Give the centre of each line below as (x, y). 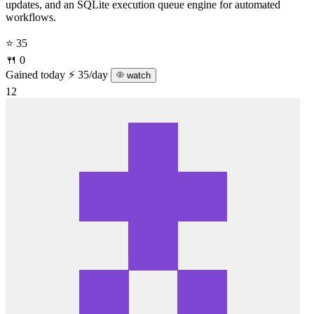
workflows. (31, 17)
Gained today (35, 74)
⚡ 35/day (89, 74)
